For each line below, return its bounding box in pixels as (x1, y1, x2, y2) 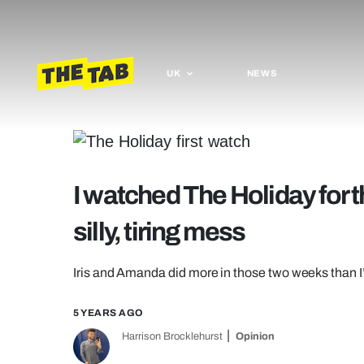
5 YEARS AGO (73, 307, 144, 318)
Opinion (236, 331, 275, 342)
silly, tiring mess (73, 218, 245, 246)
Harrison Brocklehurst (122, 331, 223, 342)
